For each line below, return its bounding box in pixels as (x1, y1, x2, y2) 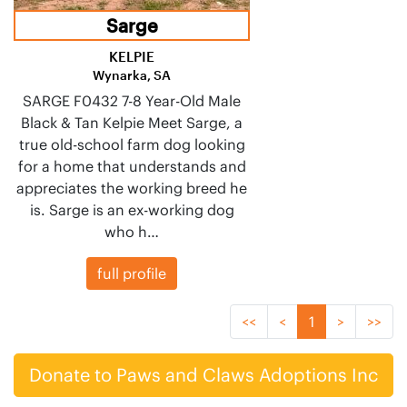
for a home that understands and (17, 156, 246, 175)
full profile (97, 263, 166, 283)
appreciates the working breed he (16, 178, 247, 197)
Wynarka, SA (93, 66, 171, 83)
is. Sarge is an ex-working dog (29, 200, 234, 219)
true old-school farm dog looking (18, 134, 245, 154)
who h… (104, 222, 159, 241)
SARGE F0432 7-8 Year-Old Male (23, 91, 241, 110)
